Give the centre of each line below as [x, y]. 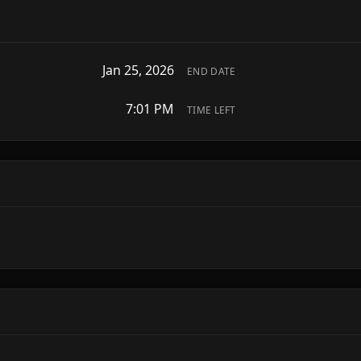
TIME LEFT [212, 110]
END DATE [212, 71]
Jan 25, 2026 [138, 70]
